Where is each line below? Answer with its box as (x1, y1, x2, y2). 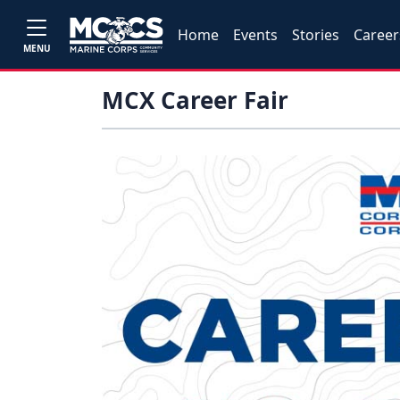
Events (233, 24, 279, 45)
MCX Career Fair (102, 84, 288, 116)
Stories (292, 24, 340, 45)
